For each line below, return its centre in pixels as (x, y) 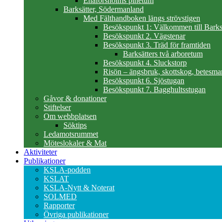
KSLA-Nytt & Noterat (79, 188)
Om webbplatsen (70, 116)
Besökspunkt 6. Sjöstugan (144, 81)
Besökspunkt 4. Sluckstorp (145, 63)
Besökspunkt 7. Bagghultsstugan (154, 89)
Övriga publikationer (76, 214)
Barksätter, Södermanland (104, 9)
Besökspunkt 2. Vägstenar (144, 36)
